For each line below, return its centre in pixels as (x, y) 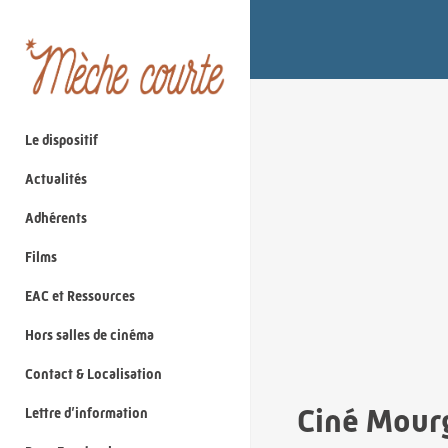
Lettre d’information (86, 413)
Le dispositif (61, 140)
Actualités (56, 179)
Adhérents (56, 218)
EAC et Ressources (80, 296)
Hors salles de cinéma (89, 335)
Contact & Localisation (93, 374)
